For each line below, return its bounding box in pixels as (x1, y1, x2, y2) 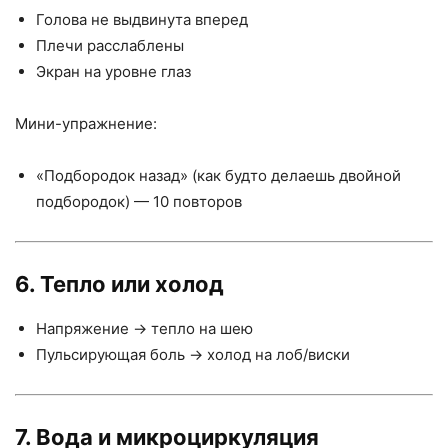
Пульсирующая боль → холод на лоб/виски (36, 344, 350, 364)
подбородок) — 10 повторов (36, 191, 242, 211)
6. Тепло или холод (15, 270, 224, 297)
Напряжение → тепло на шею (36, 318, 253, 338)
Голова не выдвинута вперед (36, 9, 248, 29)
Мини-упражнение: (15, 113, 157, 133)
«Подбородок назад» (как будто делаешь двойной (36, 165, 401, 185)
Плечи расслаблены (36, 35, 184, 55)
